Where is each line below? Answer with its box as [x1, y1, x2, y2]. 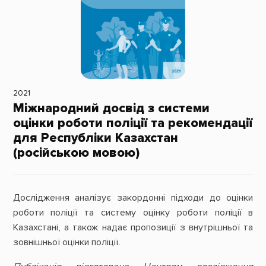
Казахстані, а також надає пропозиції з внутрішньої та [12, 221, 254, 233]
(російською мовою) [12, 145, 140, 161]
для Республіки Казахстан [12, 130, 178, 146]
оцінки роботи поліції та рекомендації [12, 115, 252, 131]
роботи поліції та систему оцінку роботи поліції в [12, 206, 254, 218]
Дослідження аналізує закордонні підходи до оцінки [12, 191, 254, 204]
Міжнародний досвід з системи [12, 100, 210, 116]
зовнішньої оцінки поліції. [12, 236, 120, 248]
